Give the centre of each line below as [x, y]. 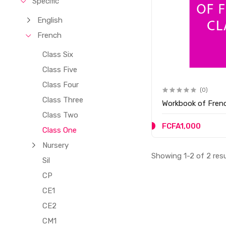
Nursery [56, 145]
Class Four [61, 85]
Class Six [58, 54]
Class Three [63, 100]
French [50, 35]
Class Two [61, 115]
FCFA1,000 [182, 126]
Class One [60, 130]
